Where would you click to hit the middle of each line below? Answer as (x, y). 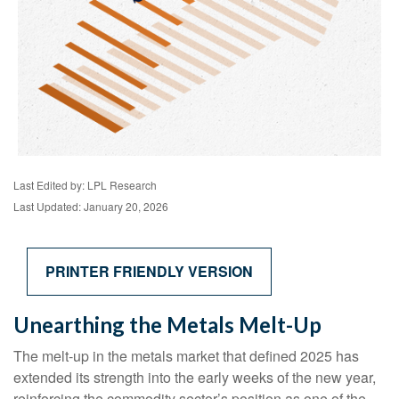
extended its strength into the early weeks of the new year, (195, 378)
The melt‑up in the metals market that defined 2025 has (186, 356)
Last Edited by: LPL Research (85, 185)
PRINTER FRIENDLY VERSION (149, 272)
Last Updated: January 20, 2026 (91, 207)
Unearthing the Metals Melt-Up (167, 325)
